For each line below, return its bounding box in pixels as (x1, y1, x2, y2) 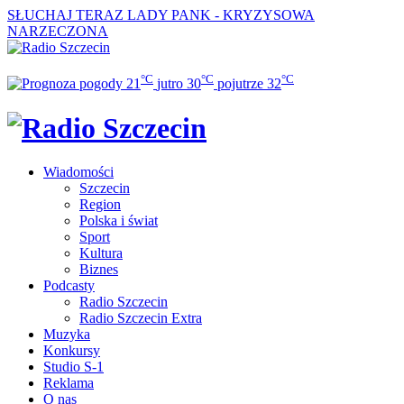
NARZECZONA (7, 23, 108, 39)
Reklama (43, 375, 94, 391)
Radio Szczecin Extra (79, 310, 202, 326)
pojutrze (217, 76, 263, 92)
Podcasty (43, 278, 95, 294)
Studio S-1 (43, 359, 104, 375)
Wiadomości (43, 164, 114, 180)
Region (79, 197, 121, 213)
